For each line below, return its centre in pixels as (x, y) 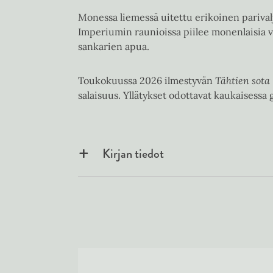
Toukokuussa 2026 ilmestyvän (147, 80)
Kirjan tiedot (133, 154)
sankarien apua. (114, 46)
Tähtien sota (243, 80)
